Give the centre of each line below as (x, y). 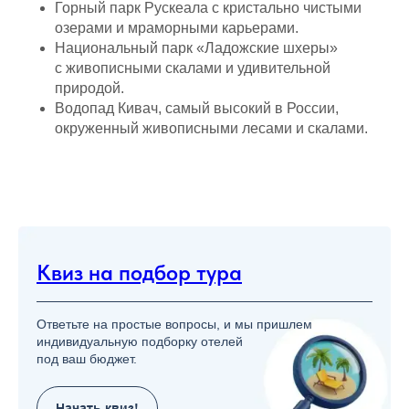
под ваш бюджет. (87, 359)
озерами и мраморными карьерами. (177, 28)
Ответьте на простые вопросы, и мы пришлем (174, 324)
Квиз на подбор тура (139, 273)
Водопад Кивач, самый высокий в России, (197, 108)
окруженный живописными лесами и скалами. (211, 128)
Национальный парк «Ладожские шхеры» (196, 48)
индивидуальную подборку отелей (140, 341)
